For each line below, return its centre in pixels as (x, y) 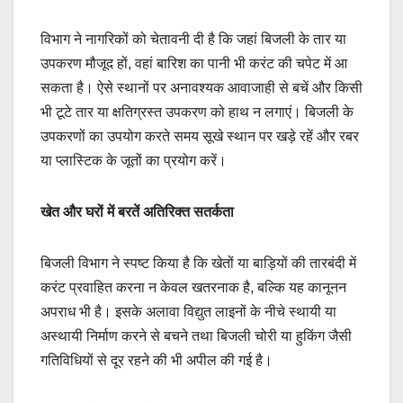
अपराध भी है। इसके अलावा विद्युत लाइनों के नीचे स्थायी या (188, 311)
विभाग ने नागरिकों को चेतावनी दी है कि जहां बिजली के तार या (193, 39)
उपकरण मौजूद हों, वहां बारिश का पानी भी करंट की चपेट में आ (194, 63)
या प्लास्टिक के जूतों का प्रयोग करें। (134, 160)
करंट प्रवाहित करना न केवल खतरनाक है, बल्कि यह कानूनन (193, 287)
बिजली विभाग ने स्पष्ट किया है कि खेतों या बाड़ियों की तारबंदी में (198, 263)
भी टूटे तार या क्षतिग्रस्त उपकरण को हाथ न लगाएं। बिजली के (197, 112)
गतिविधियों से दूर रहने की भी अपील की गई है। (157, 360)
